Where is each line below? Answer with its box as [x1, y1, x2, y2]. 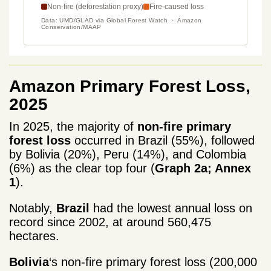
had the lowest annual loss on [90, 201, 252, 215]
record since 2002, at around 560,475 [9, 215, 211, 229]
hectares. [9, 229, 63, 243]
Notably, [9, 201, 56, 215]
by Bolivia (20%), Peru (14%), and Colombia [9, 147, 246, 161]
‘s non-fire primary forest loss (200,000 [49, 255, 257, 269]
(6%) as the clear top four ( [9, 161, 155, 175]
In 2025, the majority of [9, 119, 137, 133]
